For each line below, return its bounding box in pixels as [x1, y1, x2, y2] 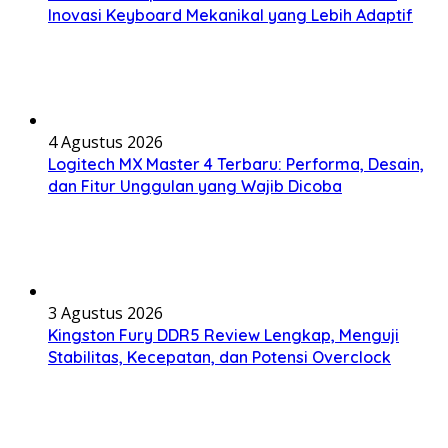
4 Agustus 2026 [48, 131, 163, 154]
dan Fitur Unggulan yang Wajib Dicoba [48, 176, 342, 197]
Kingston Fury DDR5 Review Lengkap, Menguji [48, 325, 399, 346]
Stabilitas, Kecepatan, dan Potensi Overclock [48, 347, 391, 368]
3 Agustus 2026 [48, 302, 163, 325]
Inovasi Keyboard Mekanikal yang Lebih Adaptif [48, 5, 413, 26]
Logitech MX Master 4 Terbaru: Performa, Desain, [48, 154, 424, 175]
